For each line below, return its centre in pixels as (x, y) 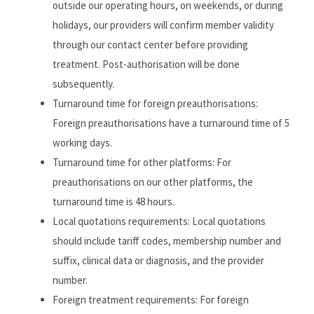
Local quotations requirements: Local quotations (159, 221)
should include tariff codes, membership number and (167, 241)
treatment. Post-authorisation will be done (146, 64)
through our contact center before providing (150, 45)
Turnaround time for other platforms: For (142, 162)
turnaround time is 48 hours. (114, 202)
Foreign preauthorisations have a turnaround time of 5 (171, 123)
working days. (82, 143)
